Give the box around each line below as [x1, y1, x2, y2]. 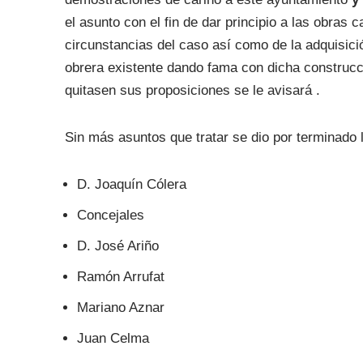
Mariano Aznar [76, 300, 164, 315]
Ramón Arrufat [76, 269, 164, 284]
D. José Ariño [76, 238, 159, 254]
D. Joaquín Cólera [76, 177, 186, 192]
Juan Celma [76, 331, 149, 346]
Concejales [76, 207, 144, 223]
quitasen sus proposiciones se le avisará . [64, 83, 320, 98]
